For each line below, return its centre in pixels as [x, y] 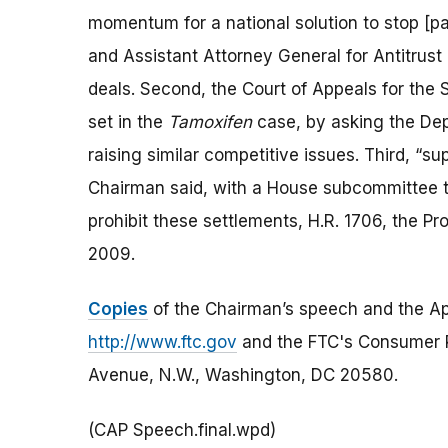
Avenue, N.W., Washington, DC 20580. [243, 375]
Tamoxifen [210, 122]
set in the [128, 122]
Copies [118, 309]
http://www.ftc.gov [162, 342]
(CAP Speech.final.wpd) [182, 430]
